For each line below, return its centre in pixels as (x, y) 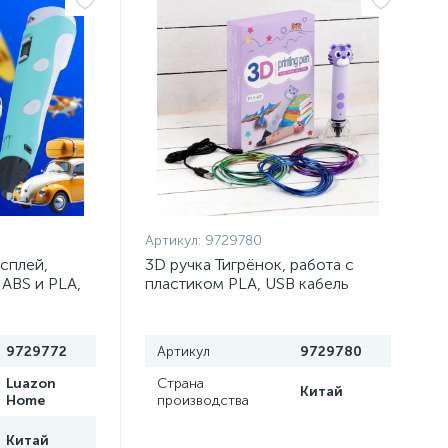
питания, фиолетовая (223, 302)
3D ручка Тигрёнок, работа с (250, 264)
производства (203, 400)
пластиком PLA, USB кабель (247, 283)
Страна (181, 383)
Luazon (30, 383)
